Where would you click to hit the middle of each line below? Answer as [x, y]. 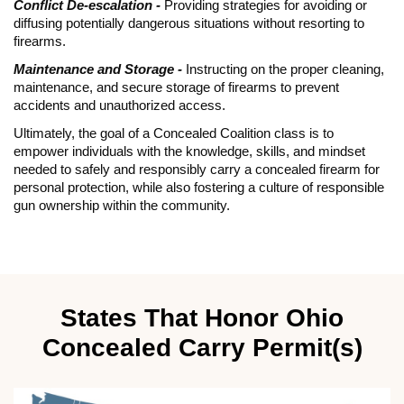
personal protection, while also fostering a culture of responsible [199, 187]
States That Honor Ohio [202, 318]
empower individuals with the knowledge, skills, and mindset [189, 151]
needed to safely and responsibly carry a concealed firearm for [197, 169]
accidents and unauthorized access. [121, 105]
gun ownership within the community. [122, 205]
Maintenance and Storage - [98, 69]
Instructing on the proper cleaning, [283, 69]
